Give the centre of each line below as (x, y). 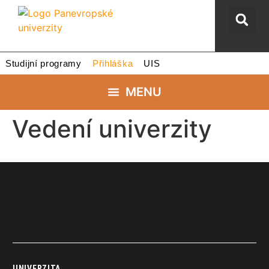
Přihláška (113, 64)
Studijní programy (44, 64)
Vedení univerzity (112, 129)
